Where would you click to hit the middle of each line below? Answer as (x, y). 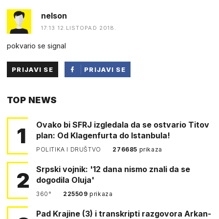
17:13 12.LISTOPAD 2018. (79, 28)
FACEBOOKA (107, 100)
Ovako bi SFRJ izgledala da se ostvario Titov (123, 124)
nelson (54, 15)
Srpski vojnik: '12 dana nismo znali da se (113, 169)
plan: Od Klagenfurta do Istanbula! (103, 135)
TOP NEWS (32, 100)
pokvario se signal (36, 45)
